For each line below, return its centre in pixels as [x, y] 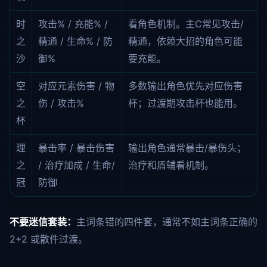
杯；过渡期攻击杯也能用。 [185, 103]
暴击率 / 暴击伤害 [76, 148]
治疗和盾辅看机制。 [171, 165]
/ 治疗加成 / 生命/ [77, 165]
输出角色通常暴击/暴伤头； [187, 148]
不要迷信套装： [43, 222]
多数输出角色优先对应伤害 [185, 86]
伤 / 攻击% [61, 103]
